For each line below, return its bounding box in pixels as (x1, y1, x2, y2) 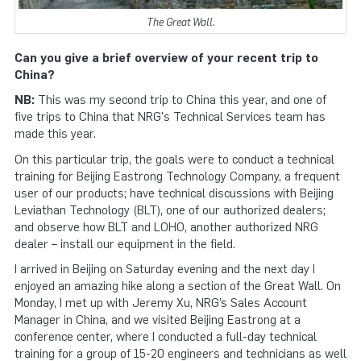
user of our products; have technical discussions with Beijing (15, 185, 334, 201)
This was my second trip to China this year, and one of (35, 93, 326, 108)
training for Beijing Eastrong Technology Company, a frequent (15, 168, 340, 184)
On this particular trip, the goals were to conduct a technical (15, 151, 334, 167)
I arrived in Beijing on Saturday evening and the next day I (15, 262, 315, 277)
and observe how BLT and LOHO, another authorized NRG (15, 219, 318, 234)
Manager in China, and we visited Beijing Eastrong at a (15, 313, 301, 328)
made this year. (15, 127, 96, 142)
